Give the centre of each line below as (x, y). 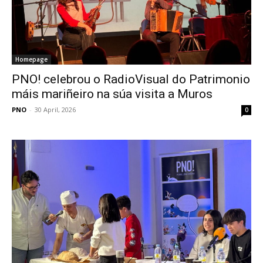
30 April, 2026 (55, 110)
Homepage (31, 60)
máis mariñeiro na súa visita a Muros (112, 94)
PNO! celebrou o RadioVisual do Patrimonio (131, 80)
